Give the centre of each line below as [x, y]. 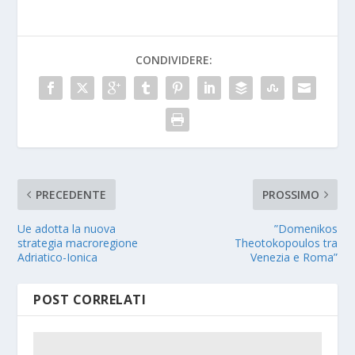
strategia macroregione [78, 243]
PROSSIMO [290, 195]
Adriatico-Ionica [58, 258]
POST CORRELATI [90, 300]
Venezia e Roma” [294, 258]
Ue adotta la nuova [67, 229]
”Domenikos [305, 229]
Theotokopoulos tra [286, 243]
